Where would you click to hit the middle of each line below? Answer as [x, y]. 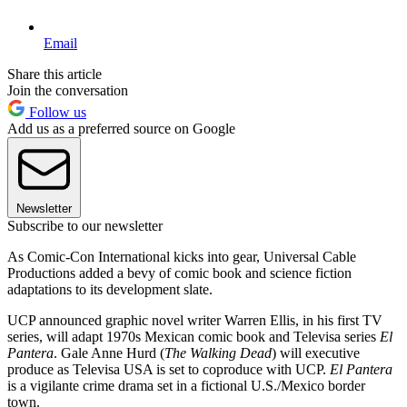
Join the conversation [68, 90]
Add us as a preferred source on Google [121, 128]
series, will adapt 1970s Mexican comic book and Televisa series [194, 336]
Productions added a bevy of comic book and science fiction [179, 273]
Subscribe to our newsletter [85, 225]
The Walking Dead [218, 352]
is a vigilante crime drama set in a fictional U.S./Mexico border [186, 385]
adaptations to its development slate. [110, 289]
